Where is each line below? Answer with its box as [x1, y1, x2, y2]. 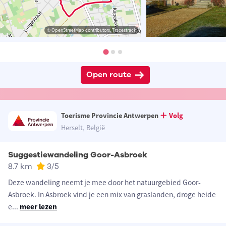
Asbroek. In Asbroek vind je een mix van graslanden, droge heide [8, 190, 216, 200]
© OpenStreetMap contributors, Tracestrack [47, 27, 136, 34]
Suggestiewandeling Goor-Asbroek [8, 149, 147, 161]
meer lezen [20, 202, 57, 212]
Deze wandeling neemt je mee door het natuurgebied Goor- [8, 178, 201, 188]
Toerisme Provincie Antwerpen [61, 111, 158, 121]
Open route [86, 69, 131, 81]
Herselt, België [61, 123, 105, 133]
